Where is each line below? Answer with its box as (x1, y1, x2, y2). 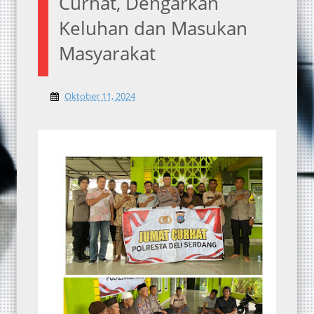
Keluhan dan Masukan (59, 15, 247, 41)
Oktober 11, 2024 (64, 90, 135, 102)
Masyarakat (59, 41, 156, 66)
